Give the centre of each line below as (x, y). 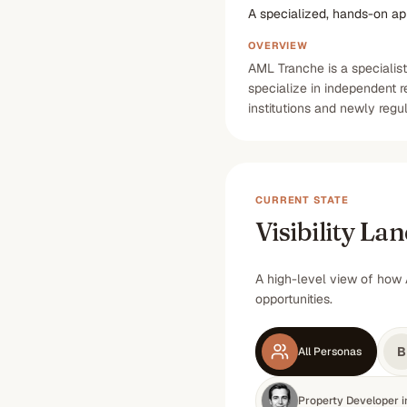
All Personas (330, 352)
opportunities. (294, 299)
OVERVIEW (278, 45)
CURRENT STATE (302, 200)
